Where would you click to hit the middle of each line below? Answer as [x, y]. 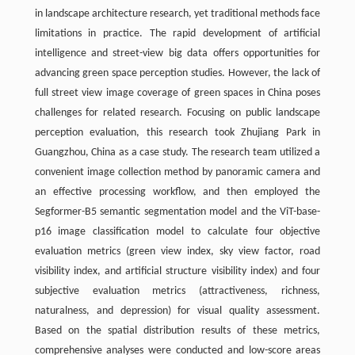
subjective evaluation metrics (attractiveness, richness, [177, 292]
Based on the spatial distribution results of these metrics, [177, 331]
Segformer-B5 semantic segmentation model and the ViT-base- [177, 212]
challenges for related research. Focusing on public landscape [177, 113]
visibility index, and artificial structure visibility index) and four [177, 272]
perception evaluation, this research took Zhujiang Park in [177, 133]
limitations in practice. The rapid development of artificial [177, 34]
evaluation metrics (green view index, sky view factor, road [177, 252]
